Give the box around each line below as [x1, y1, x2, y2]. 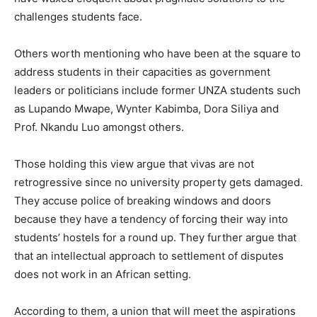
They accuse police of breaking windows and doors [14, 193, 271, 207]
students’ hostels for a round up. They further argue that [14, 230, 296, 244]
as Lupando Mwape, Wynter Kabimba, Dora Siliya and [14, 101, 279, 115]
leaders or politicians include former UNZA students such [14, 83, 301, 97]
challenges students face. [14, 9, 142, 23]
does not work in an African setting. [14, 267, 191, 281]
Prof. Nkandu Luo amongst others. [14, 120, 184, 134]
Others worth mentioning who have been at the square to [14, 46, 301, 60]
